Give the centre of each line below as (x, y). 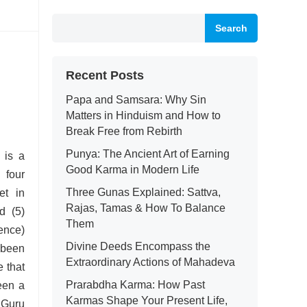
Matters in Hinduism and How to (143, 115)
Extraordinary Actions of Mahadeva (150, 262)
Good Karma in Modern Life (133, 170)
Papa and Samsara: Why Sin (136, 100)
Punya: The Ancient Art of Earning (148, 154)
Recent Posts (105, 75)
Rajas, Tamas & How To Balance (146, 208)
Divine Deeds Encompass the (138, 246)
